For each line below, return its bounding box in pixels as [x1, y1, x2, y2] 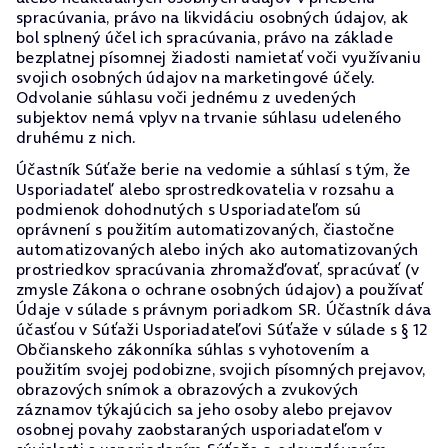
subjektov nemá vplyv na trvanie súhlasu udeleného [16, 106, 402, 128]
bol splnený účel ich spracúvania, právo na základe [16, 26, 393, 48]
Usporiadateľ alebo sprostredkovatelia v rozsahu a [16, 178, 395, 200]
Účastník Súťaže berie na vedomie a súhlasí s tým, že [16, 158, 411, 180]
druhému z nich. [16, 126, 137, 148]
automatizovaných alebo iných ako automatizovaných [16, 238, 419, 260]
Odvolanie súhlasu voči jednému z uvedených [16, 86, 357, 108]
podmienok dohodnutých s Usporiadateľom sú [16, 198, 362, 220]
